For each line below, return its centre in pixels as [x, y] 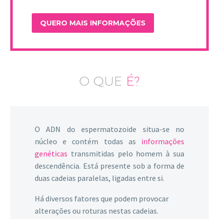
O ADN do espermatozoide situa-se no [109, 129]
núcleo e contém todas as [88, 141]
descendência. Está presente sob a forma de [109, 165]
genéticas [51, 153]
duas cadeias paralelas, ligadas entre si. [99, 178]
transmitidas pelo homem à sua [126, 153]
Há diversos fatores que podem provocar [102, 199]
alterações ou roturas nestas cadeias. [97, 211]
